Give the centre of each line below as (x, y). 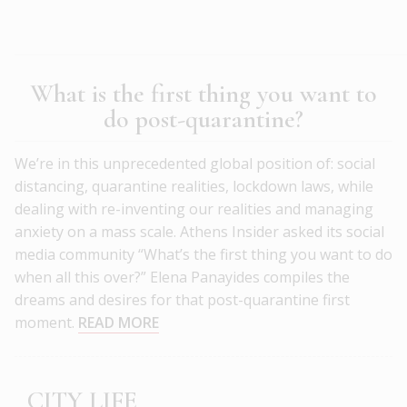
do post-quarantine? (203, 119)
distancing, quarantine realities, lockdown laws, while (194, 187)
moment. (46, 323)
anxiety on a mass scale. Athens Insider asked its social (199, 232)
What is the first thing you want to (203, 94)
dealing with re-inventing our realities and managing (194, 209)
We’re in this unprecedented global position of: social (195, 164)
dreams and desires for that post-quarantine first (182, 300)
